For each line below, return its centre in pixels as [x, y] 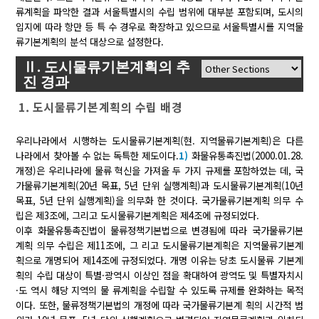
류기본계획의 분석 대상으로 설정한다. [90, 42]
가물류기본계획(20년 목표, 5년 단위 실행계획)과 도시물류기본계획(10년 [159, 186]
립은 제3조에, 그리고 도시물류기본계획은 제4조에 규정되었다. [138, 216]
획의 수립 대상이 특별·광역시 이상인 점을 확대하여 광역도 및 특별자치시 [159, 276]
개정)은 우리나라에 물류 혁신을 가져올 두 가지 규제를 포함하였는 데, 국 [159, 171]
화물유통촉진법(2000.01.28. [246, 156]
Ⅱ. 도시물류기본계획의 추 [107, 67]
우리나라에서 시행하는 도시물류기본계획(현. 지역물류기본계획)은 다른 [159, 141]
